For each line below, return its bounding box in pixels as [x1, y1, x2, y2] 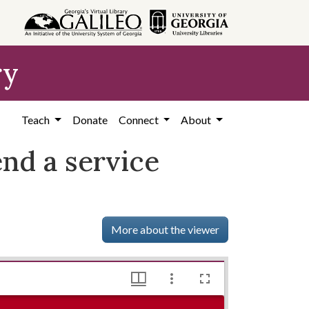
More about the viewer [111, 223, 220, 236]
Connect [118, 113, 161, 126]
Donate [72, 113, 108, 126]
